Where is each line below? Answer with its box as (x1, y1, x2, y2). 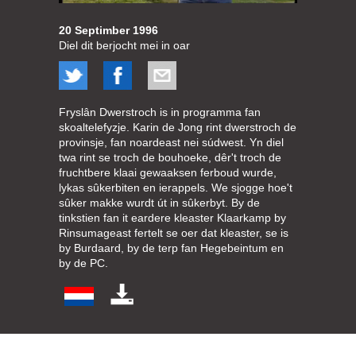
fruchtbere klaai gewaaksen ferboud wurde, (59, 165, 277, 179)
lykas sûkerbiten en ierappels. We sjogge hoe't (59, 180, 292, 194)
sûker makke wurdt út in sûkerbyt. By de (59, 195, 260, 209)
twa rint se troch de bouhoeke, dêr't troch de (59, 150, 281, 164)
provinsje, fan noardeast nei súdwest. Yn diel (59, 135, 284, 149)
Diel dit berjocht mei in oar (59, 38, 190, 52)
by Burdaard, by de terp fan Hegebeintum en (59, 241, 284, 254)
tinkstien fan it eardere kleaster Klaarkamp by (59, 211, 286, 224)
